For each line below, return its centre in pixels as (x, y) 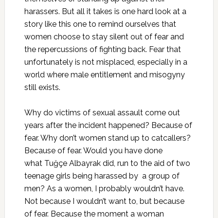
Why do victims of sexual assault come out (102, 112)
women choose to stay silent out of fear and (104, 36)
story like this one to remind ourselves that (100, 24)
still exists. (42, 87)
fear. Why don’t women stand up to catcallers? (107, 138)
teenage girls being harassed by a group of (102, 176)
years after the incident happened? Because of (108, 125)
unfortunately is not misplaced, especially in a (106, 62)
